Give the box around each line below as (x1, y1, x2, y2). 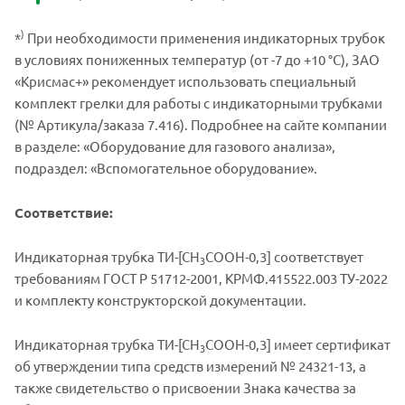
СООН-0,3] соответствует (205, 247, 363, 265)
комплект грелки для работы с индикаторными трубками (14, 93, 382, 111)
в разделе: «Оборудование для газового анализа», (14, 137, 335, 155)
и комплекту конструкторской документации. (14, 290, 306, 308)
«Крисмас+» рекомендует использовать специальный (14, 71, 356, 89)
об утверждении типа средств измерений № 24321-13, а (14, 356, 366, 374)
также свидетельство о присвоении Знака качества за (14, 378, 356, 396)
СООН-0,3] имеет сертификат (205, 334, 391, 353)
